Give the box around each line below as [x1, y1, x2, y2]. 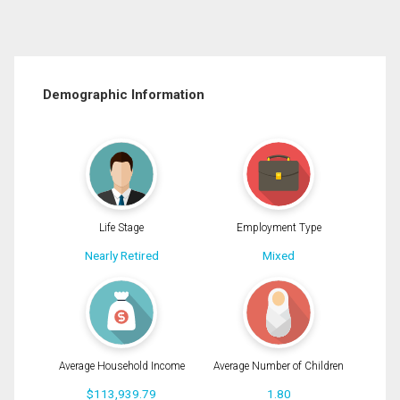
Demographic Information [43, 86, 204, 103]
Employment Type [236, 221, 321, 235]
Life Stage [99, 221, 144, 235]
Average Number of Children [213, 359, 344, 372]
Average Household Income [58, 359, 185, 372]
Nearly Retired [84, 248, 159, 263]
